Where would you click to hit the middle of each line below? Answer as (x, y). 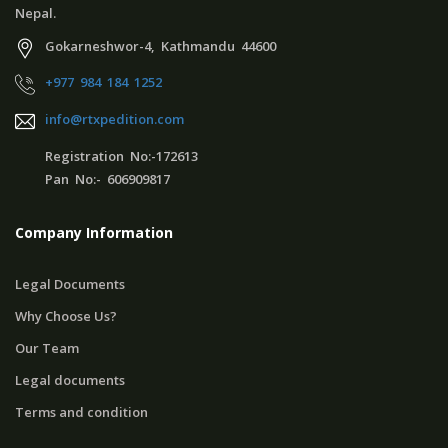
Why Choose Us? (66, 316)
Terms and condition (81, 412)
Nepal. (35, 12)
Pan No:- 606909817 (107, 179)
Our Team (47, 348)
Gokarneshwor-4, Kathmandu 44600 (160, 45)
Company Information (94, 233)
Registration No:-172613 (121, 156)
